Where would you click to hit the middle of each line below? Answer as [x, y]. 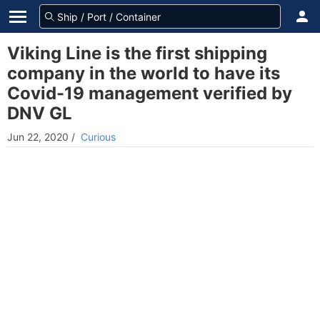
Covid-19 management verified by [150, 93]
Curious [98, 137]
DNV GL [40, 113]
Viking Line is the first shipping [137, 53]
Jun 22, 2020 [38, 137]
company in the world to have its [144, 73]
